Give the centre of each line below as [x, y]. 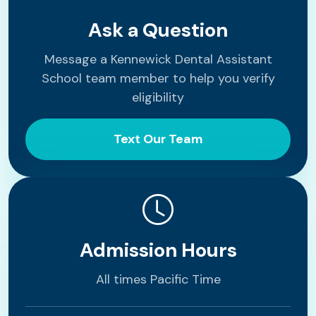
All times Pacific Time [158, 279]
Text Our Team [158, 139]
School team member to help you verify [158, 78]
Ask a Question [158, 30]
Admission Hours [158, 250]
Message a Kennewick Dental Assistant [158, 59]
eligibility [158, 97]
